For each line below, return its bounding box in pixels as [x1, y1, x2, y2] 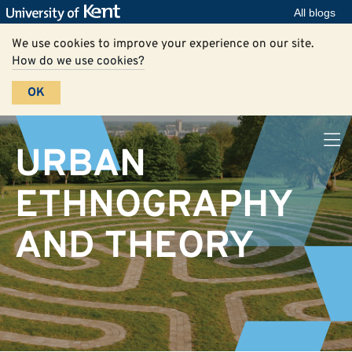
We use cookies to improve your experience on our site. [12, 36, 314, 53]
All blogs [294, 6, 335, 19]
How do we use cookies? [12, 53, 145, 70]
